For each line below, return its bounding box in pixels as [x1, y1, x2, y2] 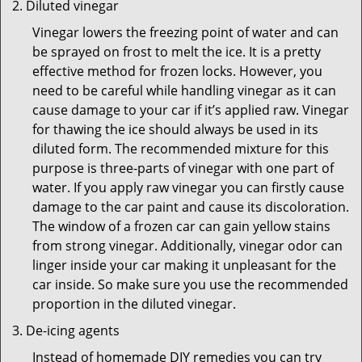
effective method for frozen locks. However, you [32, 62, 322, 80]
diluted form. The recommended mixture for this [32, 140, 329, 158]
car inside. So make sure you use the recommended [32, 276, 348, 293]
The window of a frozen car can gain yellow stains [32, 217, 330, 235]
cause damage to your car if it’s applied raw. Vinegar [32, 101, 349, 119]
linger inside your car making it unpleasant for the [32, 256, 336, 274]
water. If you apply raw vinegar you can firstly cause [32, 179, 344, 196]
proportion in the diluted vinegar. [32, 295, 242, 313]
